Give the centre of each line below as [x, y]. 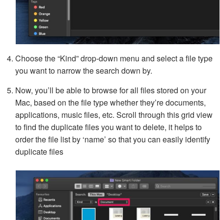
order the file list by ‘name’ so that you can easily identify [113, 139]
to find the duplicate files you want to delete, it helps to [109, 127]
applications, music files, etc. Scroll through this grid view [114, 114]
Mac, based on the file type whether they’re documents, [110, 102]
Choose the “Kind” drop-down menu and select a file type [114, 58]
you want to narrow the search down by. [84, 70]
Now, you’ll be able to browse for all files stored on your [111, 90]
